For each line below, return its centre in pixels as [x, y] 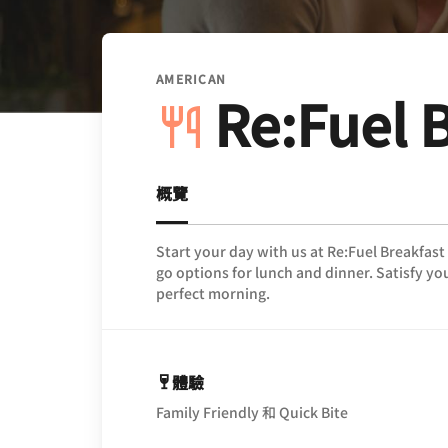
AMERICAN [191, 78]
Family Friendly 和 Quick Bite [252, 411]
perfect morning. [213, 292]
